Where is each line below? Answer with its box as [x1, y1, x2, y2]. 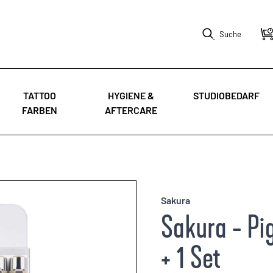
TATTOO [23, 90, 57, 101]
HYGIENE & [108, 90, 155, 101]
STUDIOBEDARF [193, 90, 260, 101]
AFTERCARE [105, 104, 158, 116]
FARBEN [22, 104, 58, 116]
